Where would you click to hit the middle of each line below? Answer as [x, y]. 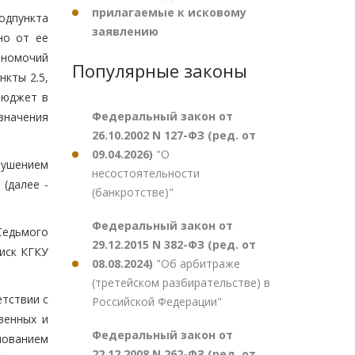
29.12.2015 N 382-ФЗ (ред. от [174, 244]
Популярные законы [160, 71]
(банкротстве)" [133, 192]
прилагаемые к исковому [169, 12]
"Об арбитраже [198, 263]
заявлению [125, 31]
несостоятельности [146, 173]
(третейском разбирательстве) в [181, 282]
